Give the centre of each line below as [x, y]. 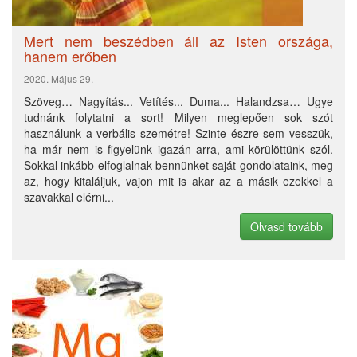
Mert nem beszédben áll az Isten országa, [178, 40]
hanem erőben [70, 55]
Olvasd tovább [286, 226]
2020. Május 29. [59, 78]
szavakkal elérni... [69, 196]
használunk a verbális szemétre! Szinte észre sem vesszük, [178, 133]
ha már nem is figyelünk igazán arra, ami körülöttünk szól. [178, 149]
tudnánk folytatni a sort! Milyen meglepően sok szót [178, 117]
